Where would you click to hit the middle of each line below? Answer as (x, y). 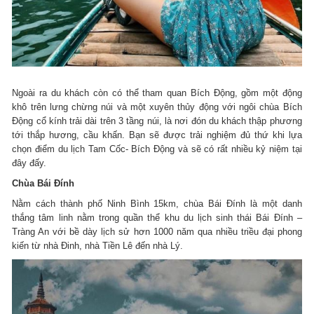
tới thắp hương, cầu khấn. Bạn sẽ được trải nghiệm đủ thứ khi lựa (157, 135)
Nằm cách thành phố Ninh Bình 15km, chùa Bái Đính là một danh (157, 203)
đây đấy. (29, 163)
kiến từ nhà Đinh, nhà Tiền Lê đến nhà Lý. (98, 245)
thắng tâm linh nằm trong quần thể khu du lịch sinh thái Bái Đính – (157, 217)
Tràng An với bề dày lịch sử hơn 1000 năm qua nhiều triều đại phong (157, 231)
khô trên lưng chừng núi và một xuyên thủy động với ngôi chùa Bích (157, 107)
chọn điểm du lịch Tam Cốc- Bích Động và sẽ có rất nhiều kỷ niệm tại (157, 149)
